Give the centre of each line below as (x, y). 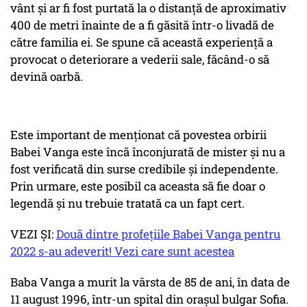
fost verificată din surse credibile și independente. (144, 169)
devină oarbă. (47, 77)
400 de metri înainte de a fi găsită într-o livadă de (142, 25)
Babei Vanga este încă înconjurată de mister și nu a (148, 152)
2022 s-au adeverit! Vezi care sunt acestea (122, 251)
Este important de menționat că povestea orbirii (138, 135)
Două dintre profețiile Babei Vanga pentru (168, 234)
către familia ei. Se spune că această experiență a (142, 42)
